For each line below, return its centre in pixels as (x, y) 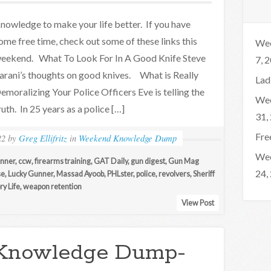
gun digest (148, 161)
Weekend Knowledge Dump (128, 138)
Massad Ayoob (80, 174)
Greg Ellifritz (43, 138)
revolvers (174, 174)
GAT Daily (111, 161)
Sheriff (204, 174)
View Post (198, 203)
